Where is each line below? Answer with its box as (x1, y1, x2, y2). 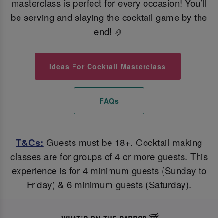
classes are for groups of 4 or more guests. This (10, 150, 208, 163)
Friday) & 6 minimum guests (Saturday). (26, 178, 192, 191)
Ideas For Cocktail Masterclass (49, 61, 166, 72)
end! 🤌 (94, 24, 124, 37)
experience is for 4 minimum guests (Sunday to (11, 164, 207, 177)
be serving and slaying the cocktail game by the (11, 10, 207, 23)
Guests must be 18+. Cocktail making (43, 136, 202, 149)
